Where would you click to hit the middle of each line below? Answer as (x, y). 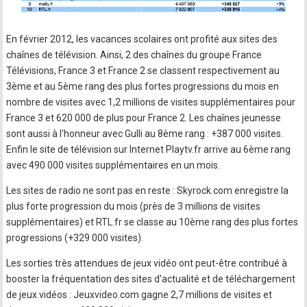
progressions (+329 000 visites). (75, 238)
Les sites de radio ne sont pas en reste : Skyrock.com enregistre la (148, 191)
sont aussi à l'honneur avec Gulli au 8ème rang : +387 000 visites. (145, 134)
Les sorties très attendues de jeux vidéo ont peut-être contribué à (147, 263)
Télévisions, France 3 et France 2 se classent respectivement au (143, 71)
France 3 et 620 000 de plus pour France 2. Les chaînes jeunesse (144, 118)
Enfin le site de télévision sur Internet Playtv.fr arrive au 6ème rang (149, 150)
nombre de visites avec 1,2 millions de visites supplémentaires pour (151, 102)
